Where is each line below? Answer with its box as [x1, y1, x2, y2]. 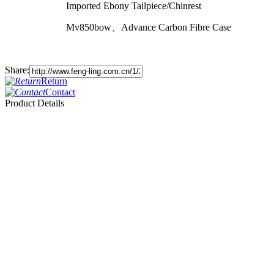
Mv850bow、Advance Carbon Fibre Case [5, 22, 231, 33]
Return [41, 76, 67, 87]
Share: [5, 65, 29, 76]
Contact [45, 87, 75, 98]
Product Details [5, 98, 64, 109]
